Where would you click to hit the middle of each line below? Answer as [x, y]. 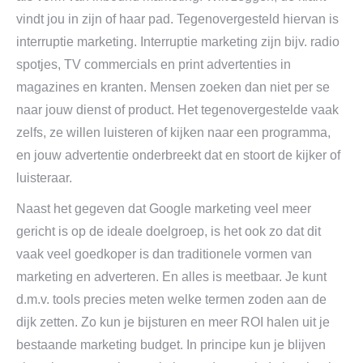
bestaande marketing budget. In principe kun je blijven [171, 345]
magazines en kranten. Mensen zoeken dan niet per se [173, 87]
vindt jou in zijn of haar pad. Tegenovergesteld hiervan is [177, 19]
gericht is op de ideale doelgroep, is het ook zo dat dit [169, 231]
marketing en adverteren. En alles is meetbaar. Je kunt [171, 277]
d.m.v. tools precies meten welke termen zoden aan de [171, 299]
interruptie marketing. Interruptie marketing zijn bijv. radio [178, 42]
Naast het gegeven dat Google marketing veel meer [164, 209]
